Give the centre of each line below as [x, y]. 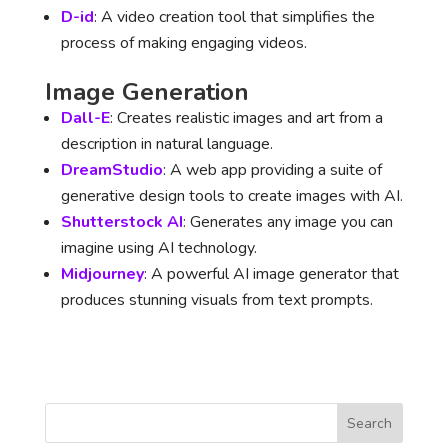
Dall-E [85, 118]
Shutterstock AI [121, 222]
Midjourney [102, 274]
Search [370, 423]
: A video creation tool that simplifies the [234, 17]
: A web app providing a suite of [272, 170]
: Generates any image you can [287, 222]
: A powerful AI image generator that [271, 274]
